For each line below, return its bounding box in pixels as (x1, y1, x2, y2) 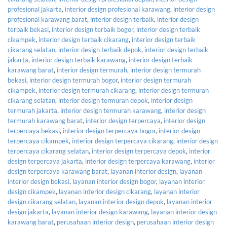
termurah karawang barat (8, 116, 83, 125)
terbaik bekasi (8, 25, 49, 33)
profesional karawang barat (8, 15, 87, 23)
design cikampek (8, 187, 56, 196)
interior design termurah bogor (29, 75, 118, 84)
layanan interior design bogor (72, 177, 156, 185)
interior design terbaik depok (58, 45, 141, 54)
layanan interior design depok (79, 197, 164, 206)
